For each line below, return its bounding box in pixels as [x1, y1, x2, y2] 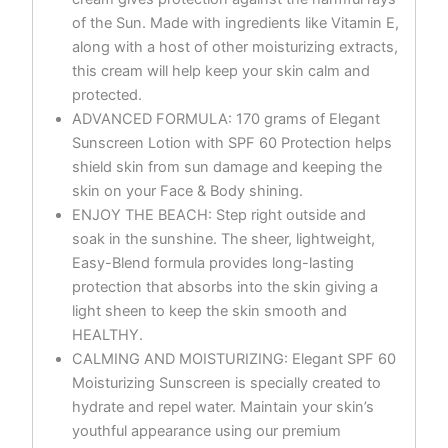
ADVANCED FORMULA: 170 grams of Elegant [71, 109, 380, 128]
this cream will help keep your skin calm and [71, 61, 370, 80]
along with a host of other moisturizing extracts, [71, 37, 398, 56]
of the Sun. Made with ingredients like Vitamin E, [71, 13, 399, 32]
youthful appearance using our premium [71, 421, 341, 440]
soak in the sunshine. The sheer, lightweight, [71, 229, 375, 248]
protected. [71, 85, 142, 104]
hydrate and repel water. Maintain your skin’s [71, 397, 374, 416]
